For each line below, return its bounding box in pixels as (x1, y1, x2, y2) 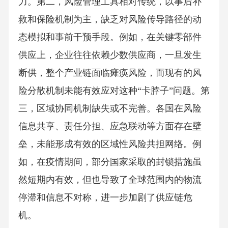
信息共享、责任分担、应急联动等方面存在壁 (18, 121, 202, 131)
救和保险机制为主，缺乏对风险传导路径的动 (18, 14, 202, 24)
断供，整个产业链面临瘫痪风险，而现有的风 (18, 67, 202, 78)
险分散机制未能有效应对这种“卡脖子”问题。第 (18, 85, 210, 96)
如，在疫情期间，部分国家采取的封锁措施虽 (18, 156, 202, 167)
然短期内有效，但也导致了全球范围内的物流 (18, 174, 202, 185)
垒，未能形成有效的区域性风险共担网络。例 (18, 138, 202, 149)
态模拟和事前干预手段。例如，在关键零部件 (18, 32, 202, 42)
